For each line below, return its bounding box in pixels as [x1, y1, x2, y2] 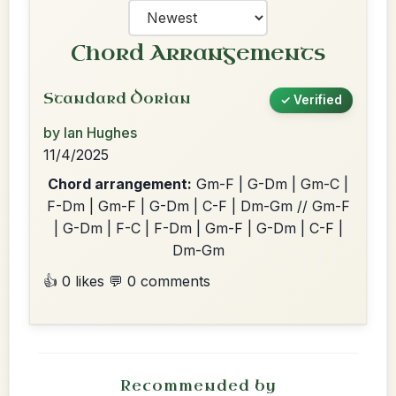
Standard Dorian [43, 89, 191, 108]
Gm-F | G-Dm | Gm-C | [192, 175, 348, 193]
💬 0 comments [109, 272, 210, 290]
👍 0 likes [43, 272, 104, 290]
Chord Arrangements [71, 39, 325, 67]
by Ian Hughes [43, 124, 137, 141]
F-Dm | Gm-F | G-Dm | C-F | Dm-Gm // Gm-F [46, 197, 350, 215]
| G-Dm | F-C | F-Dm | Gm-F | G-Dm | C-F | [53, 219, 343, 237]
